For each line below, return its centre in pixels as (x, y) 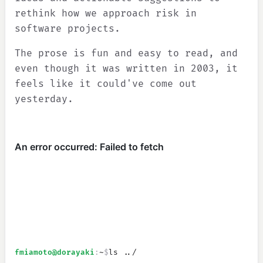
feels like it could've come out (106, 84)
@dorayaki (73, 252)
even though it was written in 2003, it (126, 69)
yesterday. (44, 99)
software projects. (68, 29)
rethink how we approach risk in (106, 14)
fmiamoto (33, 252)
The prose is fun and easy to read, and (126, 53)
